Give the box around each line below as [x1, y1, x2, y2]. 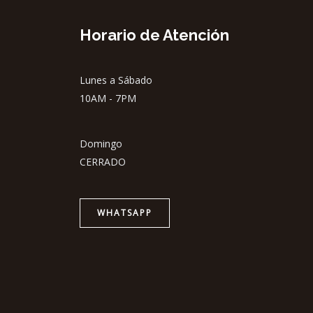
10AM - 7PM [79, 91, 136, 105]
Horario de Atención [79, 25, 229, 44]
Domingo [79, 136, 122, 150]
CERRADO [79, 154, 126, 168]
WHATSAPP [96, 207, 152, 219]
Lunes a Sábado [79, 73, 152, 87]
